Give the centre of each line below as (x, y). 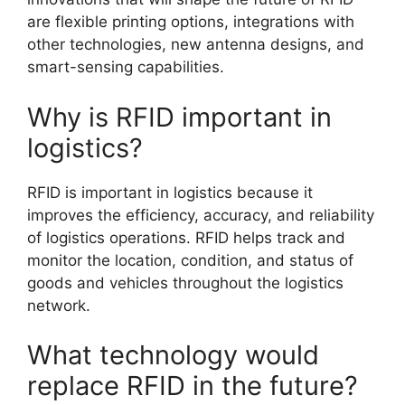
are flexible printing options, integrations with (191, 22)
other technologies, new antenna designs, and (196, 45)
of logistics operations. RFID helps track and (186, 237)
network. (59, 305)
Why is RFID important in (179, 117)
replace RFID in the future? (193, 386)
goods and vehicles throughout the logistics (185, 283)
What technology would (173, 355)
